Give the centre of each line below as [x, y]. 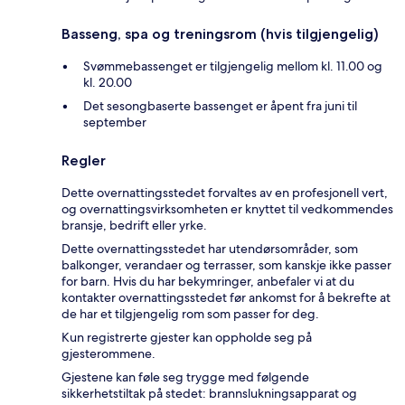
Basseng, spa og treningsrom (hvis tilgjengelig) [220, 33]
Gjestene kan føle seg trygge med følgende [185, 377]
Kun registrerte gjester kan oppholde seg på [187, 337]
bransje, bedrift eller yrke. [134, 225]
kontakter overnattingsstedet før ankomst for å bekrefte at [226, 297]
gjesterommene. [108, 353]
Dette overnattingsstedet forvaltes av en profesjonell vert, [225, 192]
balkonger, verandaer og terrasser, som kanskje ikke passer [226, 264]
